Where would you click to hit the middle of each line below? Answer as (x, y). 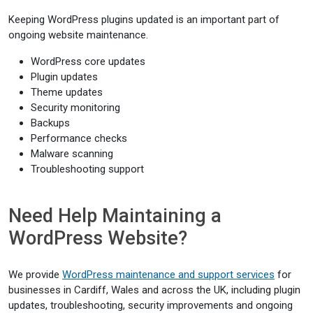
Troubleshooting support (87, 169)
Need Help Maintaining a (115, 216)
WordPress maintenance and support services (168, 275)
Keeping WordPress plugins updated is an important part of (144, 20)
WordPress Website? (98, 238)
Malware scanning (72, 154)
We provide (35, 275)
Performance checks (79, 138)
